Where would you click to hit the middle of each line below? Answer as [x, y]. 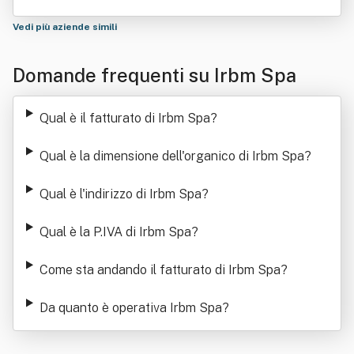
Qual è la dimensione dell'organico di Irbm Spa [171, 156]
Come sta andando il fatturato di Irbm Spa [160, 270]
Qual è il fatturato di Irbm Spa [124, 118]
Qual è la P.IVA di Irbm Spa [115, 232]
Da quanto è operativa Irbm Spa [130, 308]
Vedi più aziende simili [66, 27]
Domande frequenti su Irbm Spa [154, 75]
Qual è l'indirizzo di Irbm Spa [120, 194]
